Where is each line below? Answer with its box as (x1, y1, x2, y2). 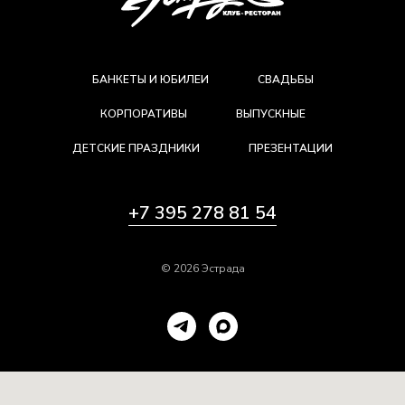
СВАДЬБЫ (257, 71, 314, 87)
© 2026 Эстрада (160, 260, 245, 276)
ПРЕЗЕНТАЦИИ (249, 140, 333, 155)
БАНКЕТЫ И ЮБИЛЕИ (91, 71, 209, 87)
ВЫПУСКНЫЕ (235, 106, 306, 121)
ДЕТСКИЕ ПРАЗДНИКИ (72, 140, 200, 155)
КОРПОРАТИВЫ (99, 106, 187, 121)
